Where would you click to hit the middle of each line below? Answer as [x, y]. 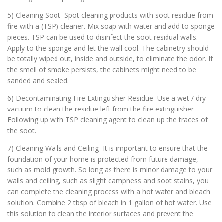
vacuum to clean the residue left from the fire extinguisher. [101, 109]
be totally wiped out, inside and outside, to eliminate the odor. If [110, 59]
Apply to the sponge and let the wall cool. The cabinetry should [108, 48]
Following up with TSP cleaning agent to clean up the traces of [108, 120]
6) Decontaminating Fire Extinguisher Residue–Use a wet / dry [107, 98]
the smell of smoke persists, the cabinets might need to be [102, 70]
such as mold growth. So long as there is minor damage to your [110, 170]
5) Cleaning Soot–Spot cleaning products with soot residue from [110, 15]
